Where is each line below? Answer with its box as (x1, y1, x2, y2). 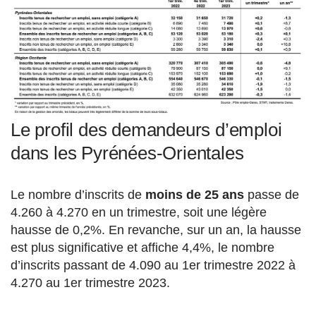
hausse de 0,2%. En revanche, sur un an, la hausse (11, 223, 301, 238)
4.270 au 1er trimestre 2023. (11, 276, 170, 291)
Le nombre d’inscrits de (11, 188, 145, 202)
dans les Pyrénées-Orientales (11, 142, 244, 164)
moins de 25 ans (145, 188, 244, 202)
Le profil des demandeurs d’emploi (11, 119, 282, 141)
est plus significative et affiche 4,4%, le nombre (11, 241, 274, 255)
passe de (244, 188, 299, 202)
